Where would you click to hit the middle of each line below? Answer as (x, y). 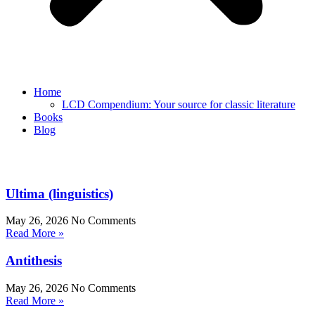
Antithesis (34, 261)
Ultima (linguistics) (59, 193)
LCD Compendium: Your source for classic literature (179, 104)
